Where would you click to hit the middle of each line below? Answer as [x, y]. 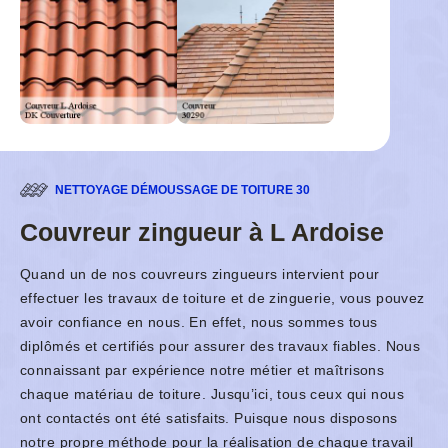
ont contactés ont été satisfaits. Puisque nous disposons [209, 418]
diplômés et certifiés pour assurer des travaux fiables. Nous [220, 346]
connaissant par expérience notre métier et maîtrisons [202, 370]
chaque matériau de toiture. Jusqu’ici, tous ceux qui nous [212, 394]
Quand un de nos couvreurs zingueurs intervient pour [200, 274]
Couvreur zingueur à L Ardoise [202, 232]
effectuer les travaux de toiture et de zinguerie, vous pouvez [222, 298]
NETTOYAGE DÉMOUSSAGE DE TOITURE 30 [182, 190]
